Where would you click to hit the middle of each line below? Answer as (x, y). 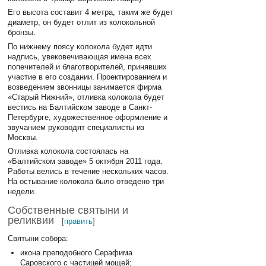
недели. (22, 192)
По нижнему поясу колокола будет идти (80, 46)
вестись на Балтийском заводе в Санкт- (80, 107)
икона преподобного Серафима (76, 252)
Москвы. (23, 137)
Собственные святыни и (68, 210)
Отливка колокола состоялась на (68, 151)
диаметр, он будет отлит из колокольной (82, 23)
